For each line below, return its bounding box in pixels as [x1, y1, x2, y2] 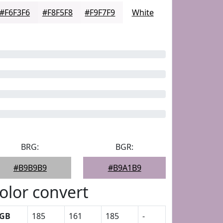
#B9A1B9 [108, 162, 141, 173]
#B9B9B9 [13, 162, 47, 173]
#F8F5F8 [42, 7, 73, 18]
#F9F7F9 [85, 7, 115, 18]
